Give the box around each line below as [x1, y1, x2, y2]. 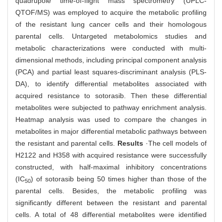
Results [117, 139, 143, 148]
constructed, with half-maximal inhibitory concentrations [15, 163, 207, 171]
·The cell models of [143, 139, 207, 148]
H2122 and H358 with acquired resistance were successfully [15, 151, 207, 160]
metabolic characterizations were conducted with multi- [15, 44, 207, 53]
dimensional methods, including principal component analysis [15, 56, 207, 64]
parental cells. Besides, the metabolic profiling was [15, 187, 207, 195]
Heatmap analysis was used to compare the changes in [15, 115, 207, 124]
